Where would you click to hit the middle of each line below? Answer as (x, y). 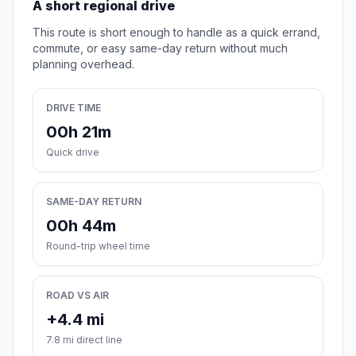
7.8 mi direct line (84, 340)
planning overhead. (83, 64)
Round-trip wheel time (98, 246)
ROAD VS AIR (77, 296)
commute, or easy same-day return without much (160, 48)
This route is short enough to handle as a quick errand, (176, 33)
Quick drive (73, 153)
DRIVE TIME (74, 108)
